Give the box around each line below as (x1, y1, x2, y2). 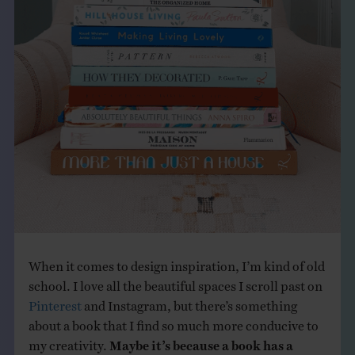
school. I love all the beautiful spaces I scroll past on (28, 277, 323, 288)
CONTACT (28, 150, 104, 165)
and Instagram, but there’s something (81, 297, 297, 307)
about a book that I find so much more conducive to (28, 317, 319, 327)
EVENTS (28, 50, 90, 65)
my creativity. (28, 337, 109, 347)
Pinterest (28, 297, 82, 307)
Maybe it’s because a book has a (109, 337, 293, 347)
